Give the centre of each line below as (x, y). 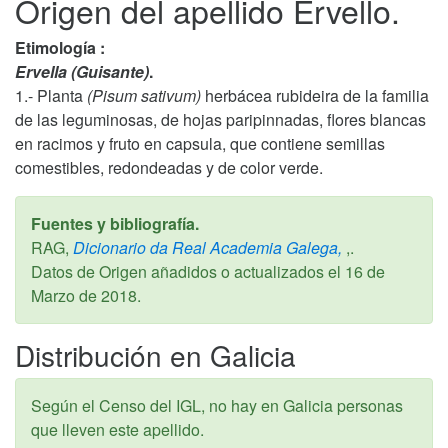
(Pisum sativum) (144, 95)
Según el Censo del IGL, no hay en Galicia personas (217, 405)
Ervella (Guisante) (82, 71)
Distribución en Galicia (155, 355)
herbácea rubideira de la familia (315, 95)
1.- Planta (51, 95)
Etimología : (60, 47)
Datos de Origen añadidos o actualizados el (188, 271)
